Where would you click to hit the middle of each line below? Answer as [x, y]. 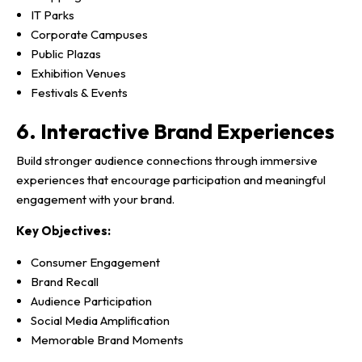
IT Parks [53, 15]
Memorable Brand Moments [107, 340]
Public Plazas [66, 53]
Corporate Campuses [89, 34]
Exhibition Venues [78, 73]
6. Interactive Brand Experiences [175, 131]
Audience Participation [91, 301]
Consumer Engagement [95, 263]
